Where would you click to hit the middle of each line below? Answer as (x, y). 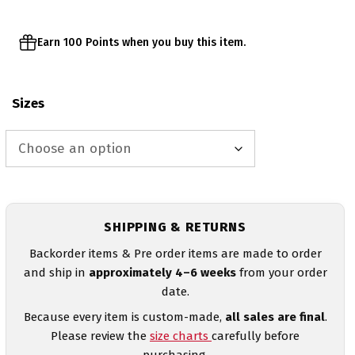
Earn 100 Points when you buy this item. (141, 42)
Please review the (100, 336)
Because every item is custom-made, (124, 317)
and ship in (56, 272)
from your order (281, 272)
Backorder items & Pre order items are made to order (175, 253)
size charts (181, 336)
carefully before (256, 336)
